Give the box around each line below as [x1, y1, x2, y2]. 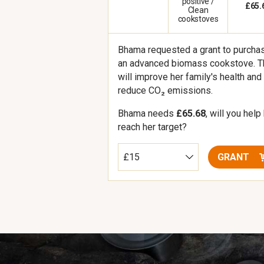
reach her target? [118, 121, 187, 133]
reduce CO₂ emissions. [118, 84, 213, 96]
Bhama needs [118, 107, 176, 119]
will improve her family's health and [118, 71, 262, 82]
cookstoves [177, 14, 219, 24]
